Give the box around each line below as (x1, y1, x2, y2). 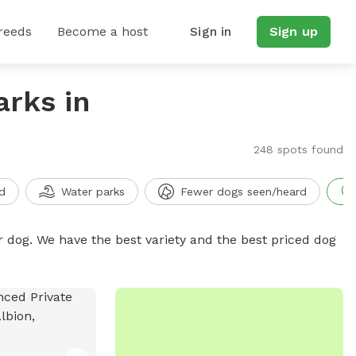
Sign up (269, 24, 318, 39)
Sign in (190, 24, 232, 39)
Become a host (57, 24, 148, 39)
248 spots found (253, 143, 343, 156)
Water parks (60, 185, 125, 198)
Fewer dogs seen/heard (180, 185, 307, 198)
